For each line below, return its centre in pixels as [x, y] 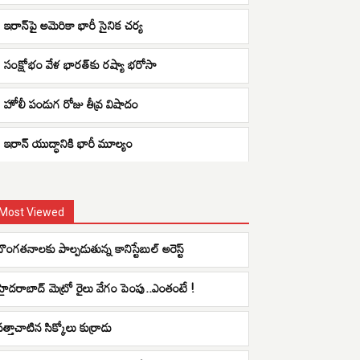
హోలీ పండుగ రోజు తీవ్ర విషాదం [71, 104]
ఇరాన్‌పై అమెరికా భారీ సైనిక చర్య [74, 25]
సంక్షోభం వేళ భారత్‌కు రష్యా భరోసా [80, 64]
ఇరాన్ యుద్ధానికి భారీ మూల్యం [68, 143]
